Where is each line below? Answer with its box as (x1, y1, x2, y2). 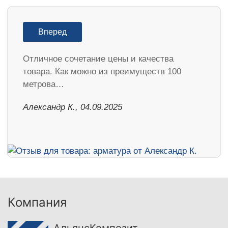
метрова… (23, 79, 64, 90)
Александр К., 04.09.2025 (23, 102, 122, 112)
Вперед (38, 27, 67, 37)
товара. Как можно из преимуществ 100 (23, 67, 181, 77)
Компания (8, 195, 67, 210)
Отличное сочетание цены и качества (23, 54, 174, 64)
